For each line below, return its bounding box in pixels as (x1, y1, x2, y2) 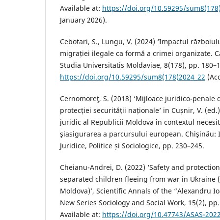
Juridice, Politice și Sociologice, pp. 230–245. (60, 141, 204, 151)
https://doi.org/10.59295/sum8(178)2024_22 (60, 72, 205, 82)
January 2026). (60, 15, 107, 25)
